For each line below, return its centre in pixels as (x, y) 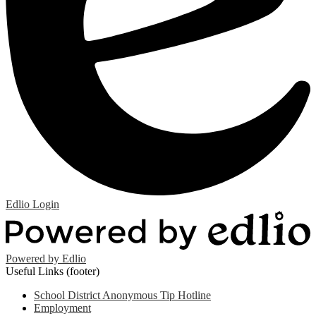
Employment (62, 308)
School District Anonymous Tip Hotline (122, 295)
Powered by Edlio (46, 258)
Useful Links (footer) (53, 271)
